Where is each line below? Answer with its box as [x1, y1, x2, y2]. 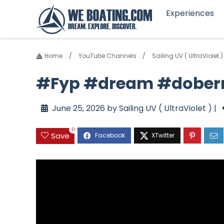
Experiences [165, 7, 214, 19]
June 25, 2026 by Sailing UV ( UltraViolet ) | [52, 102, 216, 114]
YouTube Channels [78, 51, 136, 60]
